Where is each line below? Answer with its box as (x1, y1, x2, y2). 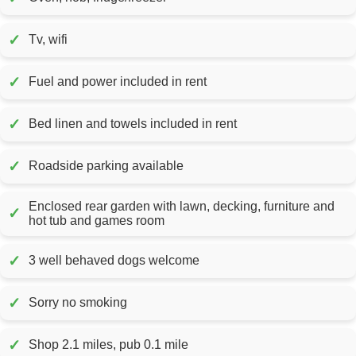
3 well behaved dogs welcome (29, 253, 199, 268)
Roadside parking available (29, 159, 184, 173)
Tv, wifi (29, 33, 68, 47)
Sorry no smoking (29, 296, 127, 310)
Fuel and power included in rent (172, 75, 207, 89)
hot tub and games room (29, 213, 164, 227)
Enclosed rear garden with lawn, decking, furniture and (29, 199, 335, 213)
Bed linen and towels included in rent (202, 117, 237, 131)
